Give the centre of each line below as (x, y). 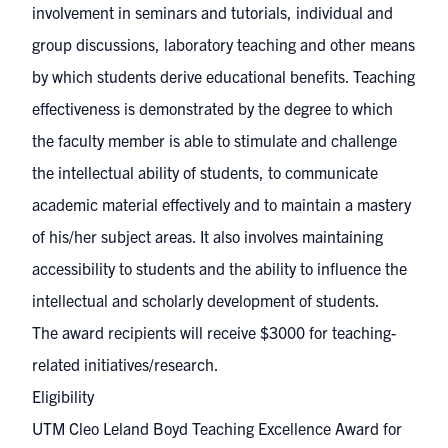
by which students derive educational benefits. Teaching (223, 76)
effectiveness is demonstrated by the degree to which (212, 108)
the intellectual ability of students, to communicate (205, 172)
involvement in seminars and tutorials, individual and (212, 12)
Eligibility (63, 396)
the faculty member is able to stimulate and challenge (214, 140)
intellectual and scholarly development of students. (206, 300)
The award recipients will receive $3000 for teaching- (214, 332)
